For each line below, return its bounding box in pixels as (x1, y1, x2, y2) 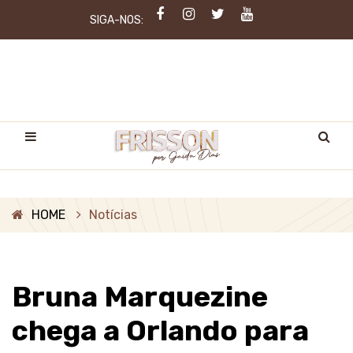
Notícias (89, 207, 137, 222)
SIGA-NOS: (89, 13, 143, 27)
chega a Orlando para (12, 314, 309, 347)
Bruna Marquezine (12, 280, 268, 314)
